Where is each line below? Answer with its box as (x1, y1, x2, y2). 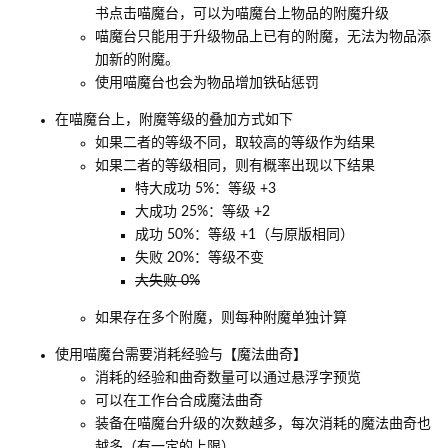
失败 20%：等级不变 (135, 250, 264, 265)
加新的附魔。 (95, 52, 179, 67)
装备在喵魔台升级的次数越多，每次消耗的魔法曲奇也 (95, 416, 431, 431)
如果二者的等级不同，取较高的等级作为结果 (95, 135, 375, 150)
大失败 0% (135, 273, 200, 288)
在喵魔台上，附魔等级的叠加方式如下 (55, 112, 293, 127)
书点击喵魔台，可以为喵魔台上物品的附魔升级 (95, 6, 389, 21)
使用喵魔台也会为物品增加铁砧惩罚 (95, 75, 319, 90)
